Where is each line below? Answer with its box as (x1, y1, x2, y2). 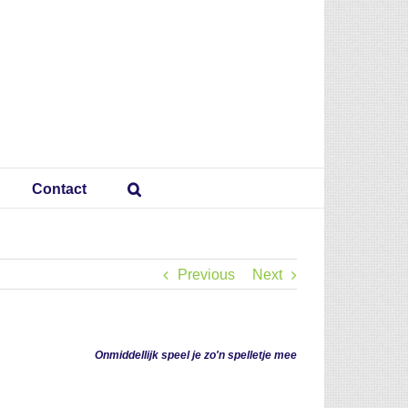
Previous (178, 267, 235, 282)
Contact (32, 181, 87, 197)
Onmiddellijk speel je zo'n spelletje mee (95, 349, 297, 362)
